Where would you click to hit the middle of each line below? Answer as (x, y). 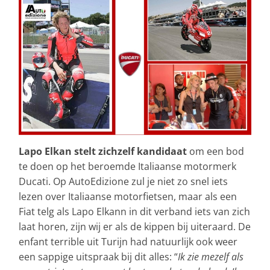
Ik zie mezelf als (211, 256)
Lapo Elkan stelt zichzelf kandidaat (103, 151)
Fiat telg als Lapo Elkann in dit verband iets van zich (134, 211)
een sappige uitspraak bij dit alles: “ (98, 256)
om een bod (215, 151)
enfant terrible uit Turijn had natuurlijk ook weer (128, 241)
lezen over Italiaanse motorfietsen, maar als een (128, 196)
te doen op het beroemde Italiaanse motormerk (127, 166)
